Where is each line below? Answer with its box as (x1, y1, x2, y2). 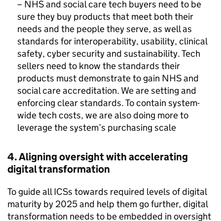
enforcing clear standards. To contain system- (17, 97, 200, 109)
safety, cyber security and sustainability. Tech (17, 48, 200, 59)
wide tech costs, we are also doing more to (17, 110, 188, 121)
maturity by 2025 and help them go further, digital (7, 198, 208, 210)
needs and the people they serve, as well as (17, 23, 192, 35)
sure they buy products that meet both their (17, 11, 193, 22)
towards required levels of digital (73, 186, 207, 197)
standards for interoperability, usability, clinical (17, 36, 207, 47)
